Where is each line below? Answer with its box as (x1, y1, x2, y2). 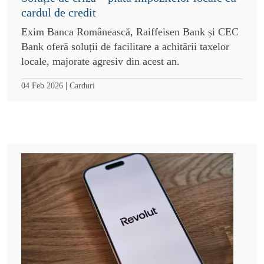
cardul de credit (21, 5, 96, 19)
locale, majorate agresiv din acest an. (21, 55, 180, 67)
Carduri (70, 80, 95, 90)
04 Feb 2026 (21, 80, 63, 90)
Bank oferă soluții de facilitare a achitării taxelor (21, 40, 229, 52)
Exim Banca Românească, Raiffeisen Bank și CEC (21, 25, 239, 38)
